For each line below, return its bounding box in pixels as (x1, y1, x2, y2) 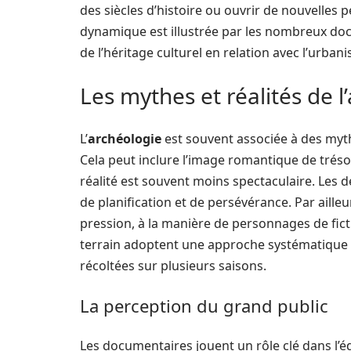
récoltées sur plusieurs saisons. (80, 257, 266, 274)
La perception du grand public (80, 294, 328, 317)
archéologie (88, 130, 161, 147)
